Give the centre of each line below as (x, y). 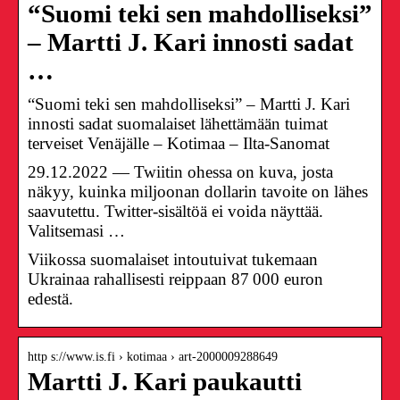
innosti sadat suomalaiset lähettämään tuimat (178, 123)
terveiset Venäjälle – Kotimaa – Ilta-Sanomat (179, 143)
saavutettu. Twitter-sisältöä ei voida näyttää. (175, 211)
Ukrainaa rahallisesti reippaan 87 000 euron (175, 279)
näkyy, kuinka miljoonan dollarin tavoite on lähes (198, 191)
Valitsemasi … (76, 230)
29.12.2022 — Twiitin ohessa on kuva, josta (180, 171)
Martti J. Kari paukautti (165, 381)
